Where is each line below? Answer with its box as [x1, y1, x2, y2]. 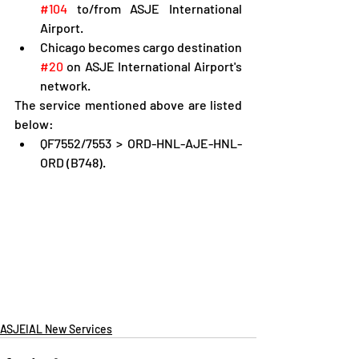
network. [40, 78, 91, 93]
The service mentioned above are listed [14, 97, 242, 112]
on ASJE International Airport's [63, 58, 242, 74]
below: [14, 116, 54, 131]
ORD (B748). [40, 155, 106, 170]
